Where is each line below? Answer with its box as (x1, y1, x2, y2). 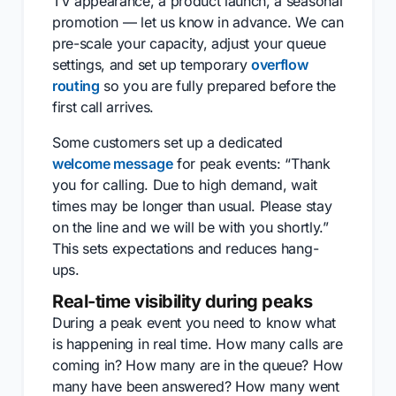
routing (52, 77, 100, 95)
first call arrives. (52, 98, 154, 116)
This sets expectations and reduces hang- (52, 240, 319, 257)
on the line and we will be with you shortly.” (52, 218, 329, 236)
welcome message (52, 155, 173, 172)
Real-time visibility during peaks (52, 291, 313, 312)
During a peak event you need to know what (52, 314, 336, 331)
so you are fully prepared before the (99, 77, 336, 95)
